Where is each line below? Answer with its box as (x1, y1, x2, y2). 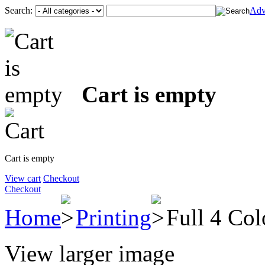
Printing (76, 205, 151, 230)
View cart (5, 173, 41, 183)
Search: (5, 5, 33, 15)
